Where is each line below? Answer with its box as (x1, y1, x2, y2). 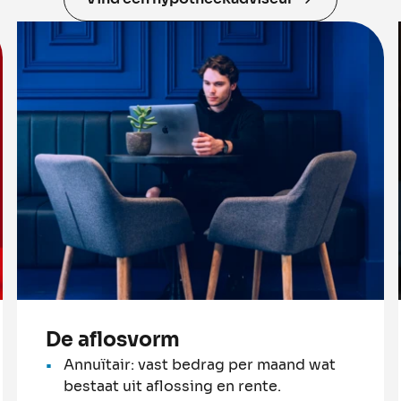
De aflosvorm (45, 327, 180, 352)
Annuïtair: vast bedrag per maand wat (63, 354, 336, 374)
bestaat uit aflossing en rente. (63, 376, 281, 396)
